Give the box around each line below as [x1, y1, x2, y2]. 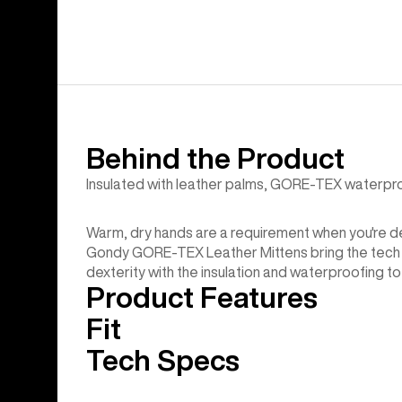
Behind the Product [86, 144, 345, 173]
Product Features [86, 283, 318, 312]
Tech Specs [86, 345, 240, 375]
